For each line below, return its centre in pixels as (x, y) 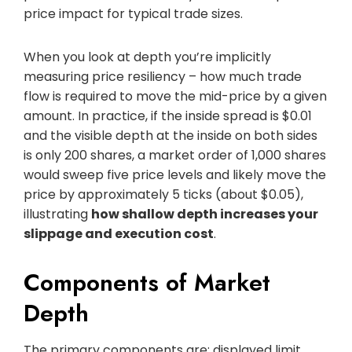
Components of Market (147, 282)
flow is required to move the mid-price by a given (175, 96)
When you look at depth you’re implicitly (147, 57)
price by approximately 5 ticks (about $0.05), (163, 194)
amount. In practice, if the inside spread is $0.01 (168, 115)
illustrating (57, 214)
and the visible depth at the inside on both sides (170, 135)
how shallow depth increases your (205, 214)
